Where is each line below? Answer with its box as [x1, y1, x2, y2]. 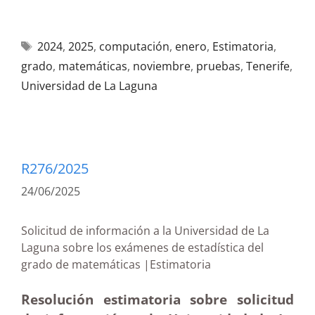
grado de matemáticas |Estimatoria [21, 257, 270, 272]
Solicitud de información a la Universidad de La [21, 223, 269, 238]
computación [98, 39, 169, 54]
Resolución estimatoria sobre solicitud [21, 290, 294, 308]
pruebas [196, 58, 240, 74]
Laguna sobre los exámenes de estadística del [21, 240, 264, 255]
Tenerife [246, 58, 290, 74]
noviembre [133, 58, 191, 74]
